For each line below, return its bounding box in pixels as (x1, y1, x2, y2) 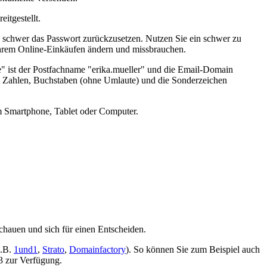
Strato (42, 244, 64, 254)
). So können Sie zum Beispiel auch (126, 244, 260, 254)
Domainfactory (69, 244, 126, 254)
